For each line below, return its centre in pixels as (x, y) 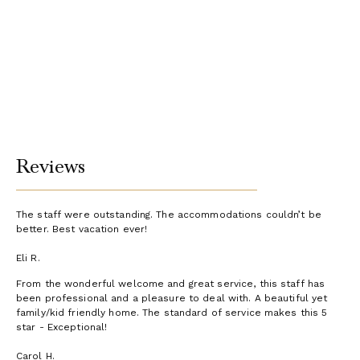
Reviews (51, 167)
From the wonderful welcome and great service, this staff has (171, 284)
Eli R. (28, 258)
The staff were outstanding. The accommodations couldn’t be (169, 215)
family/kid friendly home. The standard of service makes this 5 (172, 313)
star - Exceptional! (62, 327)
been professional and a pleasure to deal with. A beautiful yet (172, 299)
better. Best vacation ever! (82, 229)
